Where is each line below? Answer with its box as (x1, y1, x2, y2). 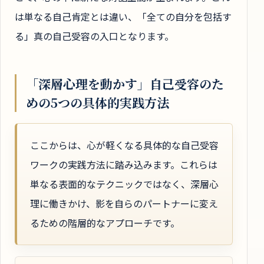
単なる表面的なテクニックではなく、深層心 (30, 177, 219, 192)
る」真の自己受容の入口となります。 (15, 29, 174, 44)
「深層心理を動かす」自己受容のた (26, 75, 224, 93)
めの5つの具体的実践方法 (26, 94, 169, 112)
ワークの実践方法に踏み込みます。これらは (30, 157, 217, 172)
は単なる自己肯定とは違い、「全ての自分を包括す (15, 9, 232, 24)
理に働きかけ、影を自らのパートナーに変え (30, 196, 218, 211)
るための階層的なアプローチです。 (30, 216, 180, 230)
